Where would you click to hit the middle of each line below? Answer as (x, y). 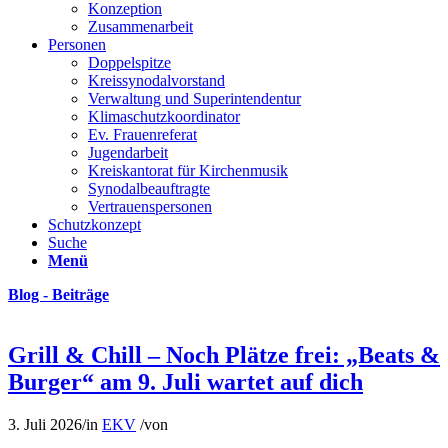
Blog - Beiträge (58, 294)
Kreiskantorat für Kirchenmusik (188, 170)
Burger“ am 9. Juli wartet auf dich (185, 381)
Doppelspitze (129, 62)
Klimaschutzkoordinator (164, 116)
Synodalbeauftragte (149, 188)
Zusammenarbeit (140, 26)
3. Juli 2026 (45, 424)
